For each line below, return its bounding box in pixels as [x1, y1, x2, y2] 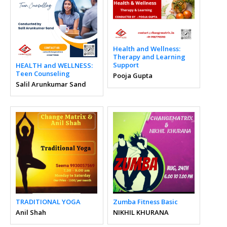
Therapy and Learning [112, 52, 185, 62]
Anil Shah [16, 207, 46, 217]
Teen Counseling [16, 68, 70, 78]
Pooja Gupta [112, 71, 153, 81]
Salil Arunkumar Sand [16, 79, 86, 89]
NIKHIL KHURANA [112, 207, 169, 217]
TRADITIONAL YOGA [16, 197, 81, 206]
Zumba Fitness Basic [112, 197, 178, 206]
